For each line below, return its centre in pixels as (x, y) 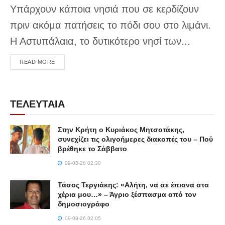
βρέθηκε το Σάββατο (92, 149)
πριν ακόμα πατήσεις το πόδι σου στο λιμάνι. (110, 25)
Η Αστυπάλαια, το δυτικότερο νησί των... (100, 41)
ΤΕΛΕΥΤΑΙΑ (37, 104)
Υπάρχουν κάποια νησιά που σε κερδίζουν (104, 9)
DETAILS (67, 62)
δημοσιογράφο (84, 204)
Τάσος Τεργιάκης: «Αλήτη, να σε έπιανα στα (133, 185)
